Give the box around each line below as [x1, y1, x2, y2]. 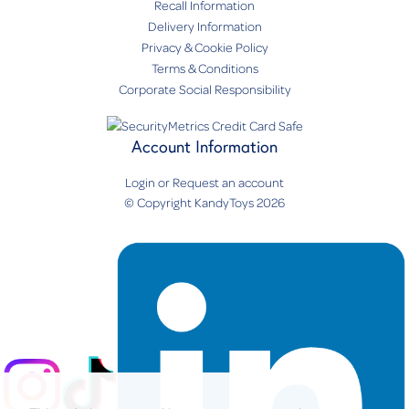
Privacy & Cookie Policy [141, 39, 268, 56]
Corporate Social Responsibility [118, 81, 291, 98]
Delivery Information [147, 18, 262, 35]
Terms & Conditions [151, 60, 258, 77]
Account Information [131, 135, 278, 158]
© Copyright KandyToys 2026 [124, 194, 285, 211]
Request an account [173, 174, 284, 191]
